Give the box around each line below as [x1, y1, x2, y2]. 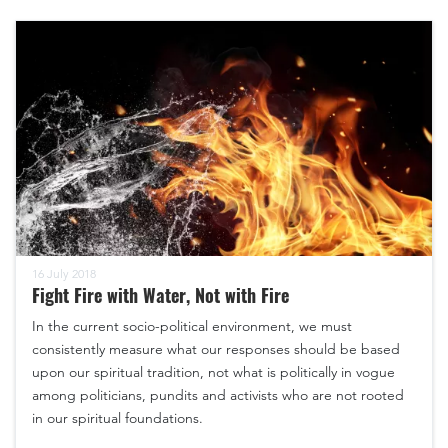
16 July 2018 [32, 265, 96, 281]
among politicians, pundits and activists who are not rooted [32, 385, 404, 404]
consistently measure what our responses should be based [32, 339, 400, 358]
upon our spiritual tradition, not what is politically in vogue [32, 362, 395, 381]
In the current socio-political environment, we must [32, 316, 352, 335]
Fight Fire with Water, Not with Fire [32, 281, 289, 308]
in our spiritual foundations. [32, 408, 203, 427]
